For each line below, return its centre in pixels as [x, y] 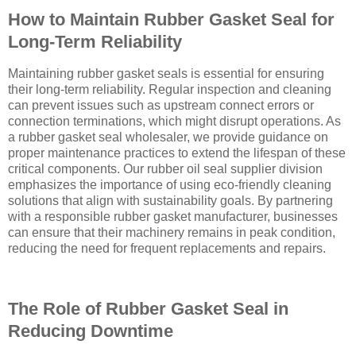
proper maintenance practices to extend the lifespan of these [177, 153]
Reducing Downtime [91, 331]
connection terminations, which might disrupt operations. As [174, 122]
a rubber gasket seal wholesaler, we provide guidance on [168, 137]
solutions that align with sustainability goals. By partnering [170, 201]
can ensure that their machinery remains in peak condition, [172, 233]
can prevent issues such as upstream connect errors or [161, 106]
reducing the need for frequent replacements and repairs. [167, 249]
